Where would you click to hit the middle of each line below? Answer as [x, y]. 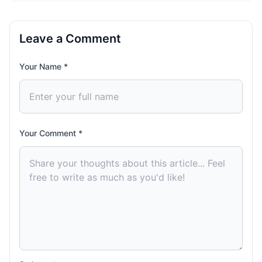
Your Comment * [51, 133]
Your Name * [44, 66]
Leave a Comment [70, 39]
